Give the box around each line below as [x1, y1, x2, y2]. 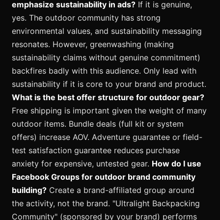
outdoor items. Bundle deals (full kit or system [12, 119, 184, 129]
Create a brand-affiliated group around [47, 185, 194, 195]
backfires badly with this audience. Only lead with [12, 66, 196, 76]
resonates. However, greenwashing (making [12, 39, 174, 50]
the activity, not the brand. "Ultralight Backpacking [12, 198, 200, 209]
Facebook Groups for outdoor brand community [12, 172, 195, 182]
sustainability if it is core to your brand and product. [12, 79, 206, 89]
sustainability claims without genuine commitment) [12, 53, 200, 63]
